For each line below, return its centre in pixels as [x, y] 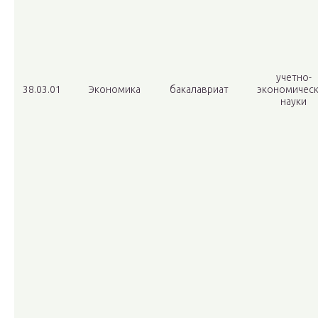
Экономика [114, 90]
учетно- [294, 78]
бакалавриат [199, 90]
